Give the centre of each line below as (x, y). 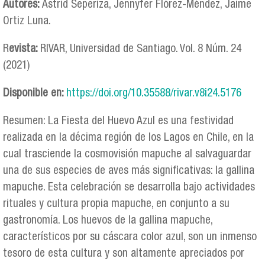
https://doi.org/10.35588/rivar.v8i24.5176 (154, 93)
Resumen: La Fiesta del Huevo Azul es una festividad (118, 122)
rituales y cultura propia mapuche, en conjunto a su (116, 205)
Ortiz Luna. (27, 21)
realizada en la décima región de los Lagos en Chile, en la (128, 138)
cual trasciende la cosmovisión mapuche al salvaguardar (127, 155)
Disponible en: (35, 93)
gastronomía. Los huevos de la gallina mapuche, (108, 221)
